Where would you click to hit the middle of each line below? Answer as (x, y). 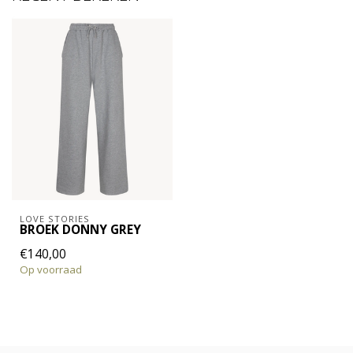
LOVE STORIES (55, 218)
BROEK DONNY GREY (80, 229)
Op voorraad (51, 269)
